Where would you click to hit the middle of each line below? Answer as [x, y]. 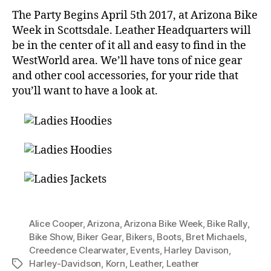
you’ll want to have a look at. [85, 91]
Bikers [139, 237]
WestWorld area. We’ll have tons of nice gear [127, 60]
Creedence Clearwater [77, 250]
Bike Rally [227, 224]
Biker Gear [99, 237]
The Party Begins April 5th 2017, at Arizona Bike [135, 15]
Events [145, 250]
